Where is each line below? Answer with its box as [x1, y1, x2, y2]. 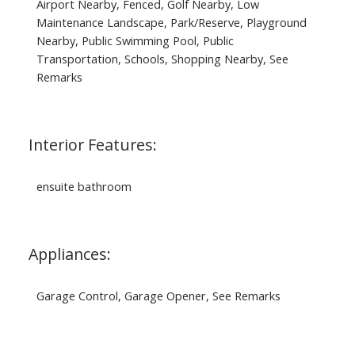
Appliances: [28, 243, 111, 265]
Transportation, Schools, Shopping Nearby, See [36, 51, 288, 67]
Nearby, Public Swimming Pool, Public [36, 32, 234, 49]
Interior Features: [28, 134, 157, 156]
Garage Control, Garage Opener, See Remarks [36, 288, 281, 304]
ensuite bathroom [36, 178, 132, 195]
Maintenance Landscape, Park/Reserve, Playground [36, 14, 307, 31]
